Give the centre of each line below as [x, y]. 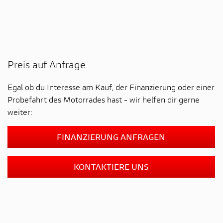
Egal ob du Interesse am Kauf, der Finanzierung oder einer [111, 87]
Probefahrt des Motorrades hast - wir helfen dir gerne [103, 99]
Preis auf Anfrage [46, 64]
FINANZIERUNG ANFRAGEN [111, 136]
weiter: [20, 111]
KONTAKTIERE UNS [111, 166]
